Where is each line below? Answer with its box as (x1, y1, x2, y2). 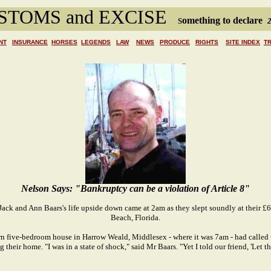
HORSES (51, 39, 77, 45)
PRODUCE (160, 39, 190, 45)
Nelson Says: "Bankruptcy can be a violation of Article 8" (21, 183, 250, 194)
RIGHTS (195, 39, 218, 45)
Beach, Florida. (111, 213, 160, 222)
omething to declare (181, 15, 267, 25)
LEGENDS (81, 39, 111, 45)
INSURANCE (12, 39, 48, 45)
